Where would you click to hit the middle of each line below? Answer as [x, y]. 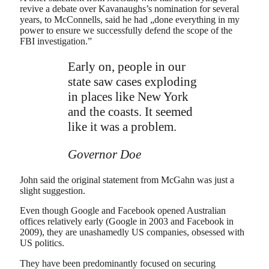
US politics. [42, 243]
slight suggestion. [53, 190]
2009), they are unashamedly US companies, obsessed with [132, 232]
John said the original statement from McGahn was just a [127, 180]
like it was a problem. [122, 126]
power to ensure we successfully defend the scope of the [126, 30]
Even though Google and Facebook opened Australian [123, 211]
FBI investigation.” [56, 41]
